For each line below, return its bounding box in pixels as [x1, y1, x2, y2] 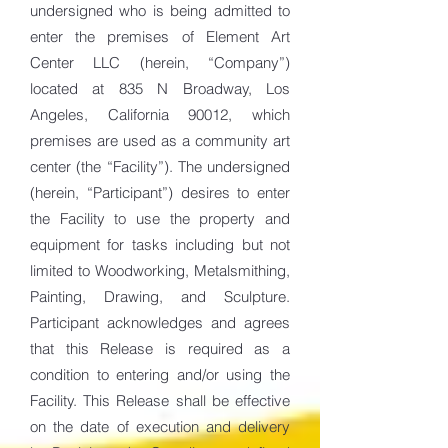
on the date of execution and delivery [30, 417, 290, 436]
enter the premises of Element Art [30, 27, 290, 46]
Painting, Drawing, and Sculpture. [30, 287, 290, 306]
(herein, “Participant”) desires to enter [30, 183, 290, 202]
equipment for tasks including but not [30, 235, 290, 254]
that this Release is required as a [30, 339, 290, 358]
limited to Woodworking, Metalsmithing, [30, 261, 290, 280]
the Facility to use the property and [30, 209, 290, 228]
